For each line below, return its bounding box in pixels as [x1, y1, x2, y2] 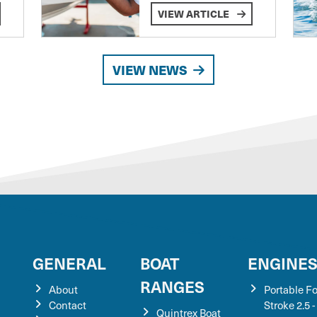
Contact [48, 297, 86, 312]
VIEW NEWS [113, 60, 188, 79]
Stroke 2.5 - [263, 297, 316, 312]
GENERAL [33, 251, 106, 274]
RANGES [140, 275, 204, 297]
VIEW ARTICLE [157, 6, 231, 21]
